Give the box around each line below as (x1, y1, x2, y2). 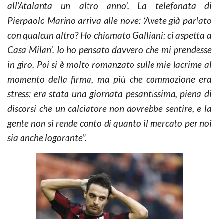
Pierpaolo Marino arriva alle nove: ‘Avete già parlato (7, 15, 212, 26)
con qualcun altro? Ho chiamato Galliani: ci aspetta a (7, 29, 212, 41)
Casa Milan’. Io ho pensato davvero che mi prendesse (7, 44, 212, 55)
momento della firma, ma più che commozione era (7, 73, 212, 85)
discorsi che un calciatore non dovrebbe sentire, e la (7, 103, 212, 114)
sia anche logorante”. (7, 132, 87, 143)
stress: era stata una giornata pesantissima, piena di (7, 88, 212, 99)
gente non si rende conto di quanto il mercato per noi (7, 117, 212, 129)
